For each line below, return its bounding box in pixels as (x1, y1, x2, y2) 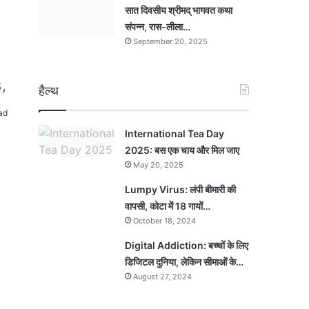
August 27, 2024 (133, 272, 192, 281)
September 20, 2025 (133, 37, 208, 46)
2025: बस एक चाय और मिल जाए (125, 144, 239, 156)
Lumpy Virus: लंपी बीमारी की (125, 183, 236, 195)
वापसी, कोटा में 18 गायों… (125, 200, 210, 212)
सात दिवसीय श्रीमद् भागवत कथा (125, 4, 232, 16)
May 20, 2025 (133, 160, 183, 170)
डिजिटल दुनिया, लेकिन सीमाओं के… (125, 256, 243, 268)
